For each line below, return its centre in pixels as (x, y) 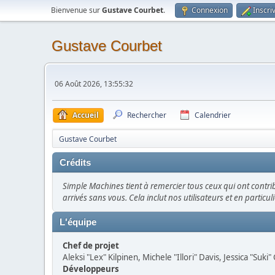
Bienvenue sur (76, 10)
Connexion (210, 10)
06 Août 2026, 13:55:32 (94, 83)
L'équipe (78, 222)
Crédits (75, 163)
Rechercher (147, 115)
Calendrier (213, 115)
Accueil (86, 115)
